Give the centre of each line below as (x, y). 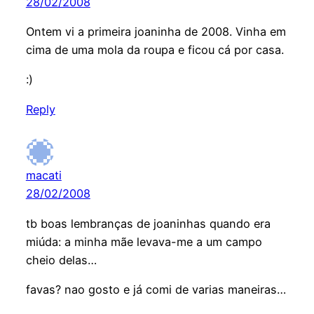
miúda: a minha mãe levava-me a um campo (144, 241)
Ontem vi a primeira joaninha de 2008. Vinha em (156, 32)
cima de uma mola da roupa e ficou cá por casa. (155, 50)
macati (43, 176)
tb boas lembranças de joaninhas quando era (148, 223)
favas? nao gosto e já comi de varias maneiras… (156, 290)
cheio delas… (61, 260)
